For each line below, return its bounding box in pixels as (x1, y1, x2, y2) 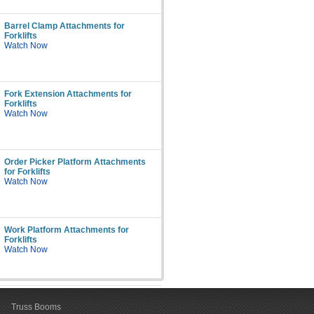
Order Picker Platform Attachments (4, 157, 146, 167)
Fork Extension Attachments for (4, 89, 132, 99)
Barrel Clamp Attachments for (4, 21, 125, 31)
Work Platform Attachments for (4, 225, 129, 235)
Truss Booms (11, 302, 61, 312)
